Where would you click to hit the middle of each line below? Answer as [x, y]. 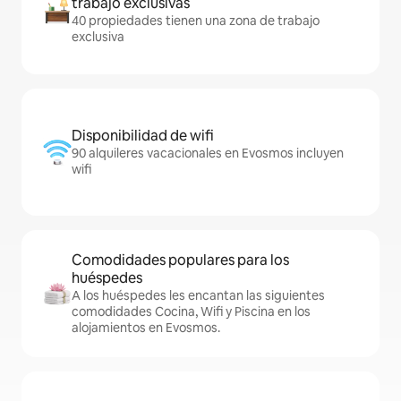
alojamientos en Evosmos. [146, 328]
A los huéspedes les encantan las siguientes [198, 296]
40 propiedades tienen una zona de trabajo [196, 21]
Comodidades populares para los [180, 260]
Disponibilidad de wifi [143, 136]
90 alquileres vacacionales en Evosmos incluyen [208, 154]
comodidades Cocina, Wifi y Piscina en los [191, 312]
